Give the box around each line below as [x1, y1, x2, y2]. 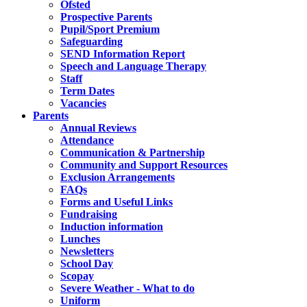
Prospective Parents [60, 11, 152, 23]
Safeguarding [60, 36, 123, 48]
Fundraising [60, 208, 117, 221]
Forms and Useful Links [60, 196, 173, 208]
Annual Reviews [60, 122, 136, 134]
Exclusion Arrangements [60, 171, 175, 184]
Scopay [60, 270, 94, 282]
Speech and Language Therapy [60, 60, 206, 73]
